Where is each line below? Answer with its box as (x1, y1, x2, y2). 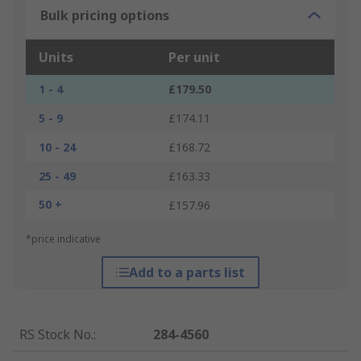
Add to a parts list (128, 263, 245, 282)
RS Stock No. (19, 326, 93, 344)
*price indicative (26, 232, 101, 247)
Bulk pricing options (40, 6, 169, 25)
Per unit (168, 48, 220, 67)
